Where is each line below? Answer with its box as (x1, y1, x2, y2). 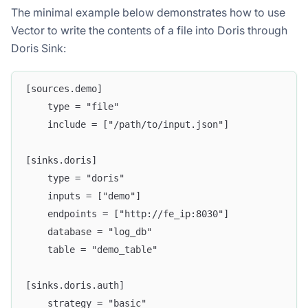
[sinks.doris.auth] (25, 279, 124, 291)
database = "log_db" (25, 225, 152, 237)
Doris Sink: (11, 41, 66, 56)
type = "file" (25, 100, 119, 112)
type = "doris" (25, 172, 124, 184)
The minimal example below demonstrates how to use (11, 5, 285, 20)
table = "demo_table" (25, 243, 157, 255)
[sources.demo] (25, 82, 102, 94)
